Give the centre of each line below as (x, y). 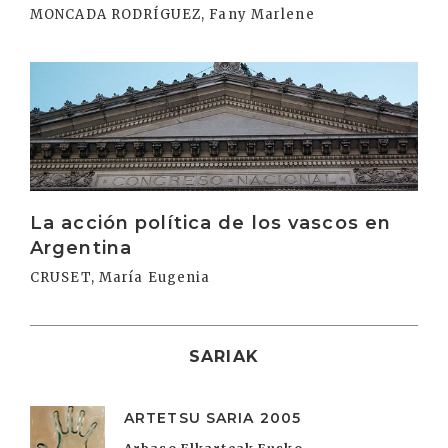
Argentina (81, 247)
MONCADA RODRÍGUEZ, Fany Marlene (172, 14)
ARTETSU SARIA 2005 (213, 417)
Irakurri (61, 72)
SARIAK (224, 356)
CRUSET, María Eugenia (120, 277)
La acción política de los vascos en (211, 222)
